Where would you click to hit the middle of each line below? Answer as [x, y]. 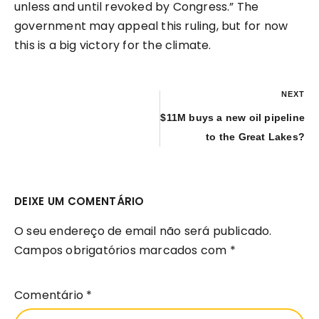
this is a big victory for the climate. [113, 46]
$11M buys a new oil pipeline [232, 118]
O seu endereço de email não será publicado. [143, 231]
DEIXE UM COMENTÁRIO [79, 202]
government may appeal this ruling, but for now [151, 26]
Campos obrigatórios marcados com [122, 251]
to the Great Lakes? [255, 137]
